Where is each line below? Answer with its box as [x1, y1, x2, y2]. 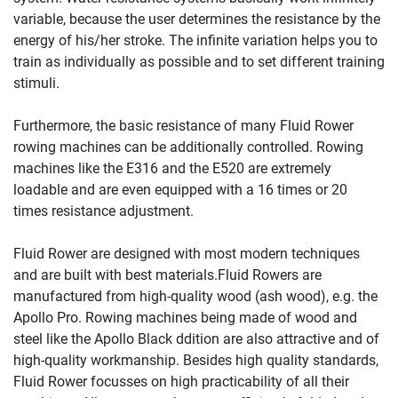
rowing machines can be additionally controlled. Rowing [13, 138, 363, 155]
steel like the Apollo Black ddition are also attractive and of [13, 330, 379, 347]
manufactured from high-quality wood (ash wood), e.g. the [13, 287, 378, 305]
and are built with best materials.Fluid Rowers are [13, 266, 322, 283]
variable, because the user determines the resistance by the [13, 10, 380, 28]
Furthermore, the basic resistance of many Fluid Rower [13, 116, 354, 134]
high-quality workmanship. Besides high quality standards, [13, 351, 378, 369]
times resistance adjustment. [13, 202, 194, 219]
